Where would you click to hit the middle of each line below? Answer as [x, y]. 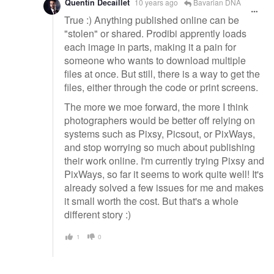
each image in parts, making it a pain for [150, 47]
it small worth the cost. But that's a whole [151, 201]
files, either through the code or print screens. [161, 87]
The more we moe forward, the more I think [156, 106]
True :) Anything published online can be [152, 20]
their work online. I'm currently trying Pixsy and [164, 160]
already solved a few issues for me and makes [164, 187]
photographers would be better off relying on [160, 120]
